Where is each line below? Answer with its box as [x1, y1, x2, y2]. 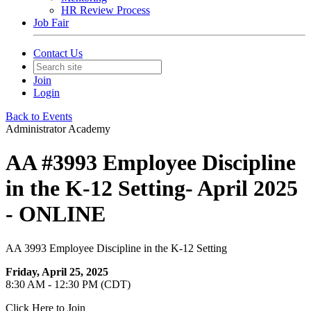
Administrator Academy [6, 123, 110, 135]
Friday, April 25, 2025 [6, 265, 108, 278]
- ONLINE [6, 201, 106, 227]
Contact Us [33, 47, 83, 59]
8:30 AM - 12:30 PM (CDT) [6, 278, 131, 290]
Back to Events [6, 110, 72, 122]
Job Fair [33, 17, 69, 28]
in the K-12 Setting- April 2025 [6, 176, 298, 201]
